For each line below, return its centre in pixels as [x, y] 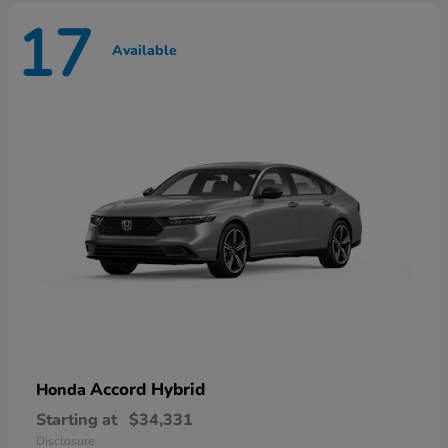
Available [144, 51]
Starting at [76, 419]
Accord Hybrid [147, 389]
